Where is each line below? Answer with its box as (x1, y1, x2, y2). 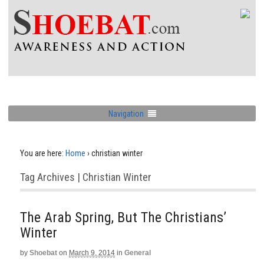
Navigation (108, 108, 144, 118)
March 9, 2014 (69, 249, 115, 257)
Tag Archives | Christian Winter (20, 171, 151, 183)
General (124, 249, 151, 257)
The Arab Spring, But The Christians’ (20, 209, 226, 226)
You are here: (20, 148, 64, 158)
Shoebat (29, 249, 57, 257)
